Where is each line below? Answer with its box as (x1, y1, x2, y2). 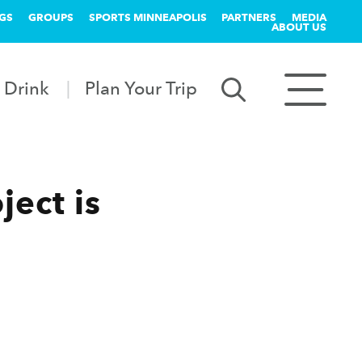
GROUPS (27, 11, 74, 23)
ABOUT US (271, 20, 326, 33)
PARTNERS (221, 11, 277, 23)
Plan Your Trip (85, 77, 198, 99)
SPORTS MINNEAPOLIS (88, 11, 207, 23)
